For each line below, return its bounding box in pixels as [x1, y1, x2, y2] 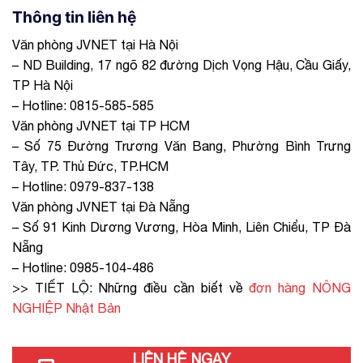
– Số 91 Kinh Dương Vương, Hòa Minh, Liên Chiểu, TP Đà [12, 219, 351, 234]
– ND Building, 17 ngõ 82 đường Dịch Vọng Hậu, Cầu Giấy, [12, 57, 351, 72]
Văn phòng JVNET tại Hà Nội [12, 36, 178, 52]
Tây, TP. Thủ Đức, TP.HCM [12, 158, 169, 173]
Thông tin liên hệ [12, 7, 136, 28]
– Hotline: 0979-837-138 [12, 178, 154, 194]
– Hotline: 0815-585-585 [12, 97, 154, 113]
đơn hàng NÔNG [249, 280, 352, 295]
